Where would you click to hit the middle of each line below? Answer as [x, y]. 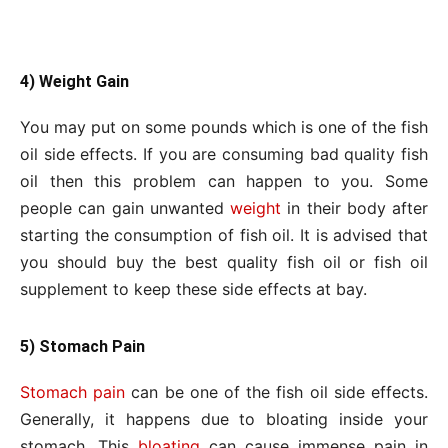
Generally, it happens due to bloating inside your [224, 418]
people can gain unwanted [125, 207]
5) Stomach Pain [82, 346]
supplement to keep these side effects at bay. [193, 288]
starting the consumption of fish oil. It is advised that [224, 234]
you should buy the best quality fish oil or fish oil [224, 261]
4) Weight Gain [74, 81]
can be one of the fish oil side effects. [277, 391]
